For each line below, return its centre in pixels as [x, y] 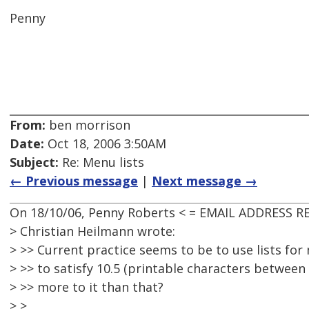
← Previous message [74, 181]
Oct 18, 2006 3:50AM [105, 144]
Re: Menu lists [101, 162]
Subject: [34, 162]
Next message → [205, 181]
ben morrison [88, 125]
